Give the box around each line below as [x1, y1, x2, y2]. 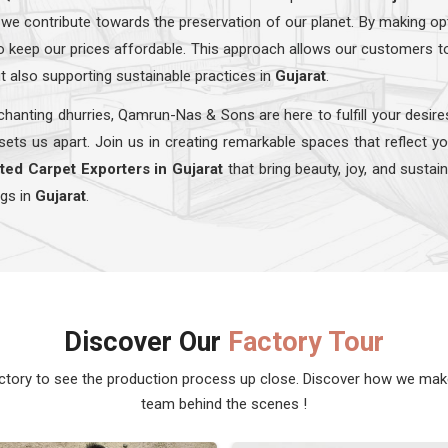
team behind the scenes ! [141, 394, 307, 413]
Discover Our [64, 325, 228, 358]
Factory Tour [228, 325, 384, 358]
